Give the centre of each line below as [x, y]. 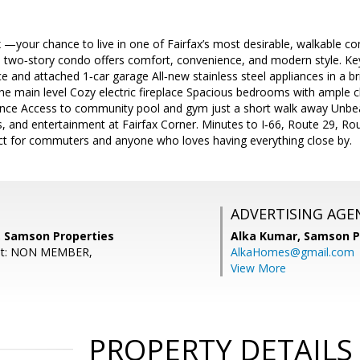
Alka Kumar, [267, 236]
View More [258, 268]
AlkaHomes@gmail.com [292, 252]
